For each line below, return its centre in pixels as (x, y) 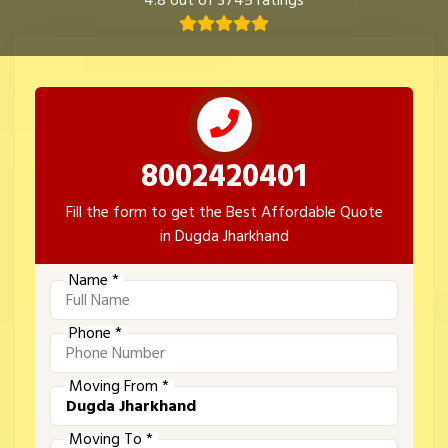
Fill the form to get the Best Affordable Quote (224, 212)
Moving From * (119, 386)
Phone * (95, 333)
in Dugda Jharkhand (224, 236)
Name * (94, 280)
